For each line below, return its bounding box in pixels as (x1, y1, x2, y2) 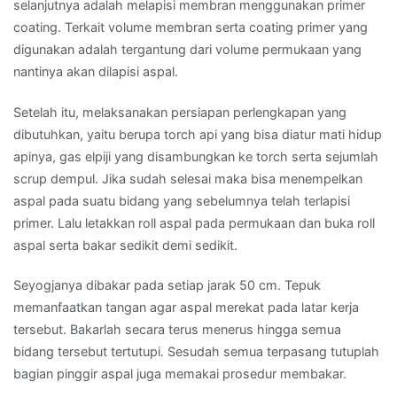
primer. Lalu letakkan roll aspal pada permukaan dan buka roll (13, 214, 375, 230)
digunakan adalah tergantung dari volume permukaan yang (13, 42, 362, 58)
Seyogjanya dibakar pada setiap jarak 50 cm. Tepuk (13, 276, 321, 292)
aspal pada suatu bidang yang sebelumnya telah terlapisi (13, 192, 350, 208)
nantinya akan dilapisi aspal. (13, 64, 178, 80)
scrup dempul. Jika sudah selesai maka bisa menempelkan (13, 170, 362, 186)
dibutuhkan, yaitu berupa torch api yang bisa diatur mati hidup (13, 126, 382, 142)
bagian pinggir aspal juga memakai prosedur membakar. (13, 365, 346, 381)
